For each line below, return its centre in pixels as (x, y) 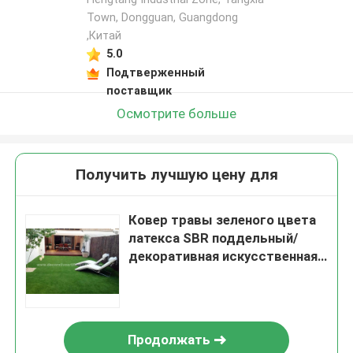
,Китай (104, 36)
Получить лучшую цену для (176, 175)
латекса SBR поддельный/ (214, 238)
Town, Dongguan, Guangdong (162, 18)
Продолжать (169, 340)
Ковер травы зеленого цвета (223, 220)
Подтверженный (155, 72)
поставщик (139, 90)
